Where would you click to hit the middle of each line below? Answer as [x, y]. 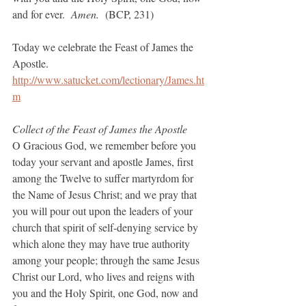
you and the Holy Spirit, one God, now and [107, 293]
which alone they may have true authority [102, 244]
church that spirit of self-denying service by [107, 227]
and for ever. [42, 14]
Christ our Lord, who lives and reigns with [105, 276]
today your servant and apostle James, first [104, 162]
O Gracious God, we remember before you [106, 145]
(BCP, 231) [128, 14]
